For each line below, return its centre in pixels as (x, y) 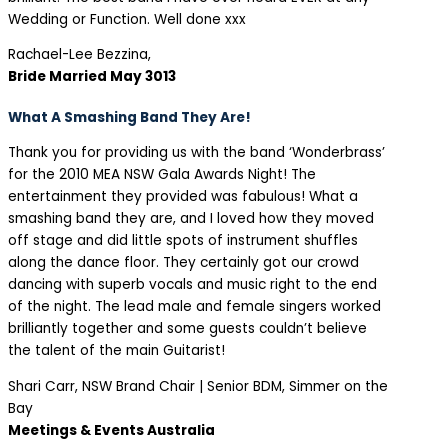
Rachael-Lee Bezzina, (79, 55)
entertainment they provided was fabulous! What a (183, 197)
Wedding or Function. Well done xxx (127, 19)
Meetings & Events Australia (111, 430)
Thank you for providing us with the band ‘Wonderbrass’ (196, 153)
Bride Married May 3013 (92, 77)
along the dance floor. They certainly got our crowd (183, 263)
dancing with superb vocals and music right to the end (192, 285)
